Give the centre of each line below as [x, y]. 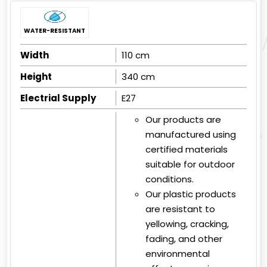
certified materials [187, 150]
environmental [178, 254]
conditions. [170, 179]
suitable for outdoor [190, 164]
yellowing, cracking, [187, 224]
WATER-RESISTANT [55, 31]
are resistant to [181, 209]
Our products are [184, 120]
